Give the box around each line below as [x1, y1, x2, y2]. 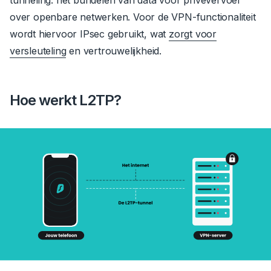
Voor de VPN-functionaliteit [133, 10, 256, 23]
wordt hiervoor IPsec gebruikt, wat [10, 27, 169, 40]
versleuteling [10, 44, 67, 57]
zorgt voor [169, 27, 217, 40]
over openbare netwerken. [10, 10, 131, 23]
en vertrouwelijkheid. [66, 44, 162, 57]
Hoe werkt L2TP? [10, 91, 121, 109]
